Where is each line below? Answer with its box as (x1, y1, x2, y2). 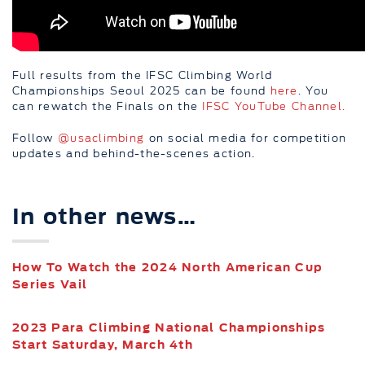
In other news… (12, 202, 196, 230)
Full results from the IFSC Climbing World (12, 68, 273, 81)
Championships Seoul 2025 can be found (12, 83, 270, 97)
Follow (12, 130, 58, 144)
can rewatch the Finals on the (12, 99, 203, 112)
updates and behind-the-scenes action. (12, 146, 256, 160)
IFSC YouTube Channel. (202, 99, 346, 112)
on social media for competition (144, 130, 347, 144)
